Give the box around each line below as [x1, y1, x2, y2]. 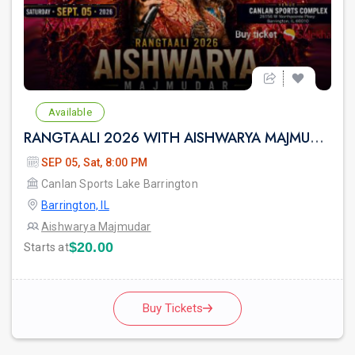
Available [48, 105, 92, 118]
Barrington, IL [41, 198, 109, 212]
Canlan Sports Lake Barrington [41, 177, 198, 190]
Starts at [24, 240, 69, 254]
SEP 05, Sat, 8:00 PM [41, 155, 147, 169]
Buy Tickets [143, 300, 203, 315]
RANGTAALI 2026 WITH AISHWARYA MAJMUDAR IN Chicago [310, 127, 324, 148]
